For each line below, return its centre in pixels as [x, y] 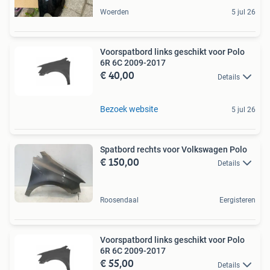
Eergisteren [237, 200]
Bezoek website [129, 109]
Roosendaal [119, 200]
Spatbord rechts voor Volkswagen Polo [174, 149]
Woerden [115, 12]
